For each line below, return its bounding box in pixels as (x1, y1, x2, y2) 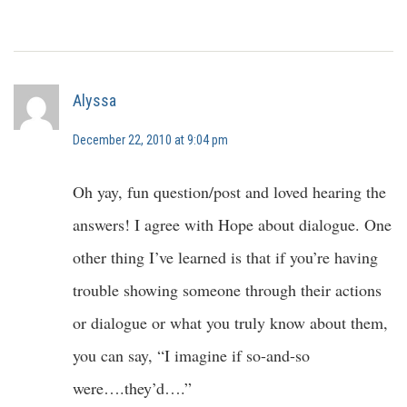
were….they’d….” (73, 377, 192, 400)
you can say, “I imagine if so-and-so (73, 344, 310, 367)
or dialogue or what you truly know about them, (73, 312, 388, 334)
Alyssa (73, 91, 116, 111)
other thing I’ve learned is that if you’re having (73, 246, 378, 269)
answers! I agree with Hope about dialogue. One (73, 213, 392, 236)
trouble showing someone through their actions (73, 279, 382, 302)
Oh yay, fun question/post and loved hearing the (73, 181, 386, 203)
